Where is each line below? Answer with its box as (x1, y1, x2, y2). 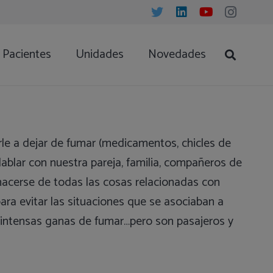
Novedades (148, 44, 207, 65)
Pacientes (2, 44, 52, 65)
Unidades (76, 44, 124, 65)
